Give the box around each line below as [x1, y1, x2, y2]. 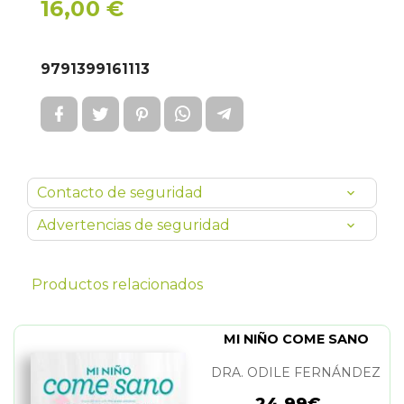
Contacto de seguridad [37, 184, 203, 201]
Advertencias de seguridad [37, 216, 230, 234]
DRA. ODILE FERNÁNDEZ [211, 364, 381, 381]
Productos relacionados [32, 276, 203, 293]
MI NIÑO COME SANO [223, 331, 369, 347]
